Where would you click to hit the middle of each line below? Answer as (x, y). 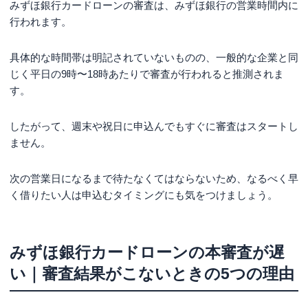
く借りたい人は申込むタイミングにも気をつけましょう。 (144, 195)
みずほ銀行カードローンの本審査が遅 (147, 252)
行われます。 (41, 21)
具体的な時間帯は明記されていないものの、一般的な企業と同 (154, 57)
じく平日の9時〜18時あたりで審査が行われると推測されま (147, 74)
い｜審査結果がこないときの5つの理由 (152, 273)
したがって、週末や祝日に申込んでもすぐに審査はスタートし (154, 126)
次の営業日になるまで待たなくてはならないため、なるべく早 (154, 178)
